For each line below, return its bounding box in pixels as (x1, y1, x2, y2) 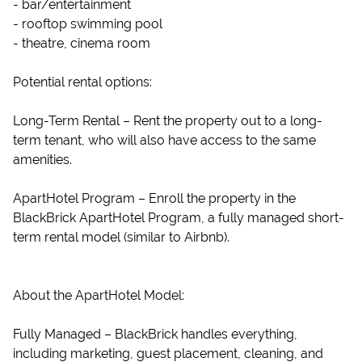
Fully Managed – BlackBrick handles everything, (13, 326, 297, 342)
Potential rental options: (13, 74, 152, 90)
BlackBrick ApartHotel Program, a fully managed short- (13, 210, 344, 225)
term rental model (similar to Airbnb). (13, 229, 229, 245)
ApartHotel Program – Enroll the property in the (13, 191, 296, 206)
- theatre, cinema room (13, 36, 150, 51)
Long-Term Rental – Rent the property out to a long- (13, 113, 322, 128)
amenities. (13, 152, 72, 167)
